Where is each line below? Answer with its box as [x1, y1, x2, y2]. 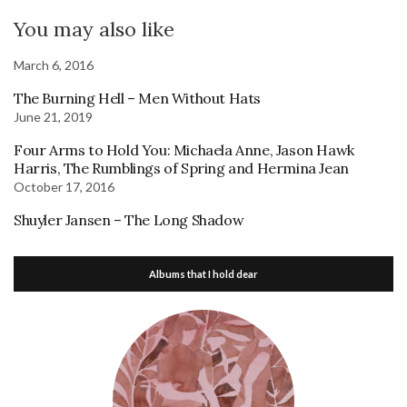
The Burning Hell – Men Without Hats [14, 89, 261, 107]
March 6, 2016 [14, 57, 94, 73]
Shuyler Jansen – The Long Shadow [14, 211, 244, 229]
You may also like [14, 16, 174, 42]
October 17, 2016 [14, 179, 114, 194]
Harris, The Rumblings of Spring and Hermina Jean [14, 159, 349, 177]
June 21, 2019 [14, 109, 93, 124]
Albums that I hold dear [149, 268, 258, 280]
